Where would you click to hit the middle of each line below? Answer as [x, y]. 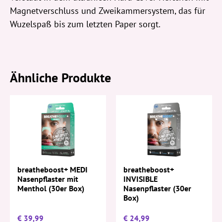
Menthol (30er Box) [51, 189]
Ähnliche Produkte [60, 77]
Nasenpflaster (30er [157, 189]
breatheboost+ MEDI [53, 170]
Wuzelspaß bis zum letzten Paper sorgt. [85, 24]
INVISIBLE [140, 179]
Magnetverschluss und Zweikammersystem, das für [108, 10]
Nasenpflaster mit [48, 179]
